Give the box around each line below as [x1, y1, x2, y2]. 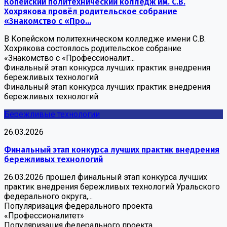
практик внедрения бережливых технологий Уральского [4, 181, 220, 192]
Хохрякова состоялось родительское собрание [4, 43, 181, 53]
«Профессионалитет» [4, 210, 84, 220]
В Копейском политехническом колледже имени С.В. [4, 33, 206, 44]
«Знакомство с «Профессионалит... [4, 53, 135, 63]
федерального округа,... [4, 191, 93, 201]
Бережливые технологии [4, 109, 100, 119]
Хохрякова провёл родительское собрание [4, 6, 177, 16]
